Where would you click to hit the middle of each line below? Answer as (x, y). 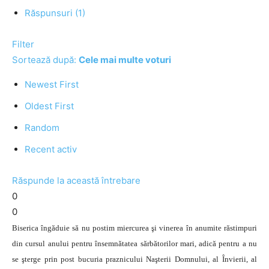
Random (42, 128)
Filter (23, 44)
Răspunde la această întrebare (76, 180)
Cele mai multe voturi (125, 60)
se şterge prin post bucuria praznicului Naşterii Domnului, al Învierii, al (134, 259)
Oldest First (49, 106)
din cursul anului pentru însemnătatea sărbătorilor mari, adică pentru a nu (134, 243)
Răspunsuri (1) (55, 13)
